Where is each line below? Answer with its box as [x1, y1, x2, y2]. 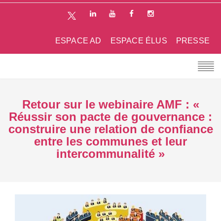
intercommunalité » [56, 147, 165, 160]
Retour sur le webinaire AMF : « [22, 97, 199, 111]
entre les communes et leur [34, 134, 187, 148]
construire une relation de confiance [8, 122, 213, 136]
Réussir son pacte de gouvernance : [9, 110, 212, 123]
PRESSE [176, 36, 210, 45]
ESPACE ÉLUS [110, 36, 167, 45]
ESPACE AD [55, 36, 102, 45]
